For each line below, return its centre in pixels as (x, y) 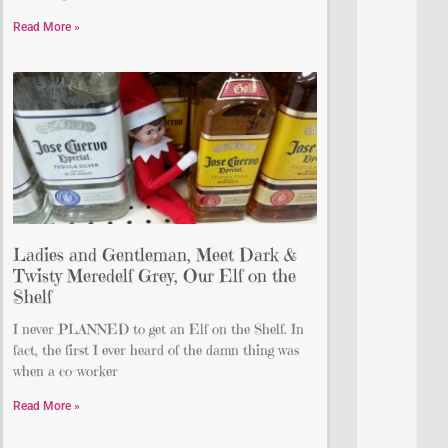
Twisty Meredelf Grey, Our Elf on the (154, 276)
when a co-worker (65, 371)
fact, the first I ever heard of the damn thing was (156, 350)
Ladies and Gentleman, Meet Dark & (155, 255)
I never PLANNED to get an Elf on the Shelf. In (158, 329)
